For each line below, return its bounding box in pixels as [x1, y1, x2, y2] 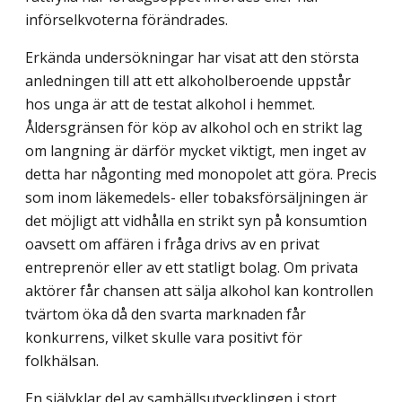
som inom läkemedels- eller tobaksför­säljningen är [25, 188, 368, 208]
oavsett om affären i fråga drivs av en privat [25, 234, 319, 255]
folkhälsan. [25, 351, 99, 371]
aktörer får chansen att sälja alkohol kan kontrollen [25, 281, 373, 301]
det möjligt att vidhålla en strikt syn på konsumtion [25, 211, 367, 232]
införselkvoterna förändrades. [25, 10, 228, 31]
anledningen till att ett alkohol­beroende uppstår [25, 71, 351, 92]
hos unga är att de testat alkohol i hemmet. [25, 94, 315, 115]
